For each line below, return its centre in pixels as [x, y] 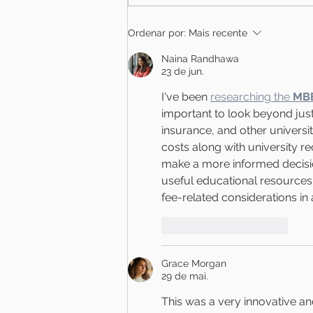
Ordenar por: [157, 32]
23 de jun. [183, 71]
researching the [252, 96]
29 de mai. [185, 276]
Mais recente [218, 32]
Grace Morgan [194, 263]
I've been [186, 96]
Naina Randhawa [200, 58]
